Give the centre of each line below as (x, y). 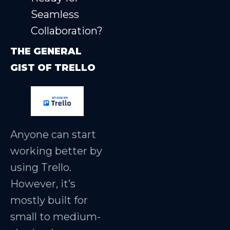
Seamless (55, 14)
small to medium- (55, 216)
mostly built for (49, 200)
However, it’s (43, 184)
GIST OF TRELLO (53, 68)
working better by (56, 151)
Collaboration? (67, 31)
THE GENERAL (46, 51)
